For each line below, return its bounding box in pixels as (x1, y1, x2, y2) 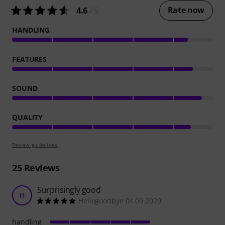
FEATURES (12, 54, 47, 64)
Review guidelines (12, 141, 58, 149)
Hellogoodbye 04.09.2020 (78, 196, 161, 206)
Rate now (167, 5, 204, 16)
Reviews (22, 162, 59, 174)
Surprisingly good (37, 184, 101, 196)
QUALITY (12, 113, 43, 123)
